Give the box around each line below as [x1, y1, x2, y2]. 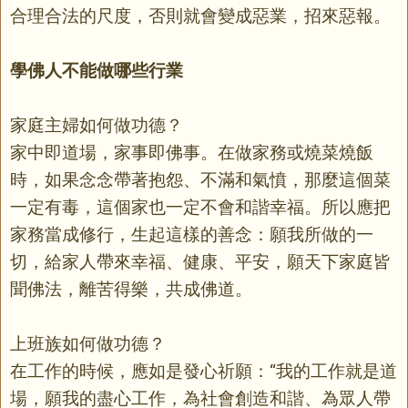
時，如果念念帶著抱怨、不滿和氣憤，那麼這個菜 [10, 168, 391, 190]
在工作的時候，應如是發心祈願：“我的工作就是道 [10, 360, 397, 382]
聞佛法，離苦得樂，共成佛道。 [10, 278, 252, 300]
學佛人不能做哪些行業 [10, 59, 183, 81]
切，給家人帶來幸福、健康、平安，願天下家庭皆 [10, 250, 391, 272]
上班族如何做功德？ [10, 332, 166, 354]
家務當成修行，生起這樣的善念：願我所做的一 [10, 223, 373, 245]
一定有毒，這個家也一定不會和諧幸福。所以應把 [10, 196, 391, 218]
